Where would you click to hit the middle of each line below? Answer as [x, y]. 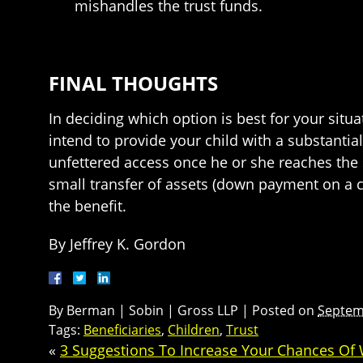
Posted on [285, 310]
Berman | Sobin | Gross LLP [152, 310]
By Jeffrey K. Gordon [117, 243]
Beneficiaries [122, 329]
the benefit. [88, 205]
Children [194, 329]
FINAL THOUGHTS [133, 83]
